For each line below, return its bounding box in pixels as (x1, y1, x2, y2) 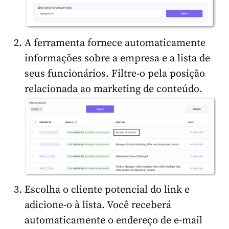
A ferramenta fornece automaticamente (25, 36, 205, 50)
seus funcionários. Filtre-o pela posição (25, 67, 205, 80)
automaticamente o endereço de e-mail (25, 214, 202, 227)
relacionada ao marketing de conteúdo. (25, 82, 202, 96)
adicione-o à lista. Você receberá (25, 198, 171, 212)
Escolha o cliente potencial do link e (25, 183, 190, 196)
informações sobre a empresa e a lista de (25, 52, 210, 65)
